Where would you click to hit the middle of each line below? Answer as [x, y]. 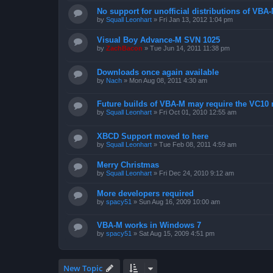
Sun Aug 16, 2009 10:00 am [179, 201]
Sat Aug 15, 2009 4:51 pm [177, 234]
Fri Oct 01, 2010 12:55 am [198, 112]
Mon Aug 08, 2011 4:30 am [168, 80]
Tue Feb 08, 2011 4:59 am [198, 144]
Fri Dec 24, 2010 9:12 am [197, 173]
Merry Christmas [128, 165]
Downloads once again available [158, 72]
